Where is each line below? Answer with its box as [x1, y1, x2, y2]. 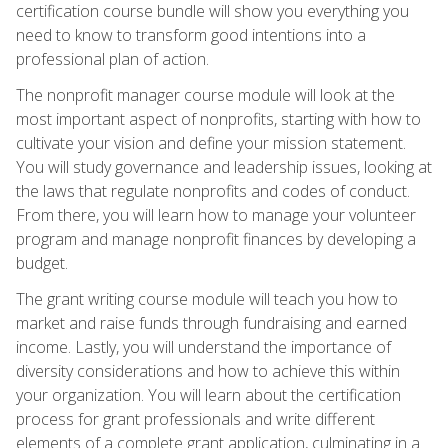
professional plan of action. [16, 47, 209, 70]
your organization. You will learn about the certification [16, 383, 401, 406]
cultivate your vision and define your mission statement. [16, 131, 406, 154]
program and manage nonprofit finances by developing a [16, 227, 416, 250]
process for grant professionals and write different [16, 407, 375, 430]
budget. [16, 251, 68, 274]
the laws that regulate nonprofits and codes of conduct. [16, 179, 410, 202]
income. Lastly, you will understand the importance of [16, 335, 391, 358]
